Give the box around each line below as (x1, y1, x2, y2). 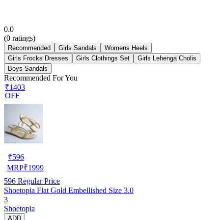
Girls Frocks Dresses (8, 54, 68, 62)
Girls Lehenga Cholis (137, 54, 196, 62)
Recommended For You (4, 73, 78, 82)
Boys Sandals (8, 64, 48, 72)
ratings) (10, 33, 35, 42)
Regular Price (16, 176, 60, 185)
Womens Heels (105, 44, 148, 52)
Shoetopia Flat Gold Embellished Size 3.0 (4, 186, 134, 194)
